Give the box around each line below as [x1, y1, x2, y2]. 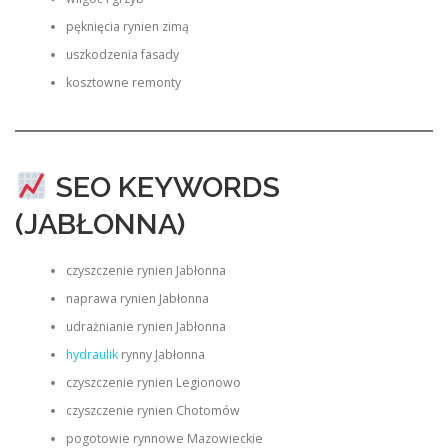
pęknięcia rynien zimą [65, 17, 189, 35]
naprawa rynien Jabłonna [65, 290, 209, 308]
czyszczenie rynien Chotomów [65, 402, 240, 420]
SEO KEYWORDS [47, 170, 280, 204]
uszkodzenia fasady [65, 45, 179, 63]
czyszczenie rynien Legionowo [65, 374, 241, 392]
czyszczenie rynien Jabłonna [65, 262, 226, 280]
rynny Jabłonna [117, 346, 205, 364]
